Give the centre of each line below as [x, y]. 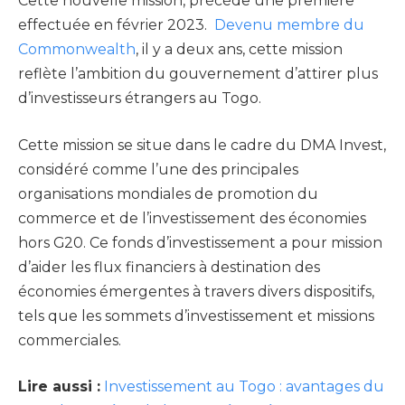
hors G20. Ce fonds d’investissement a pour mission [200, 242]
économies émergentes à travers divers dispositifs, [196, 291]
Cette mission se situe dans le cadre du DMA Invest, [202, 145]
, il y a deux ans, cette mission [239, 50]
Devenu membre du [289, 25]
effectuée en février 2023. [116, 25]
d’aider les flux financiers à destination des [169, 267]
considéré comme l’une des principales [158, 169]
